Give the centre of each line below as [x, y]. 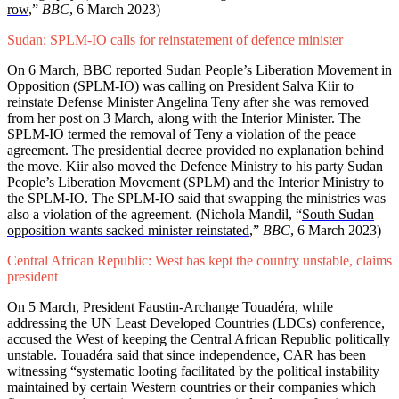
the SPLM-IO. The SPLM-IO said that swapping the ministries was [196, 199]
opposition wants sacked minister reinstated [128, 231]
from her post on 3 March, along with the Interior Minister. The [184, 118]
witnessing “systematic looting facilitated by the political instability [193, 371]
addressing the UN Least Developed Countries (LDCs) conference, [196, 323]
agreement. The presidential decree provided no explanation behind [195, 151]
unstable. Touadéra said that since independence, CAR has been [187, 355]
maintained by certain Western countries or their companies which [191, 387]
